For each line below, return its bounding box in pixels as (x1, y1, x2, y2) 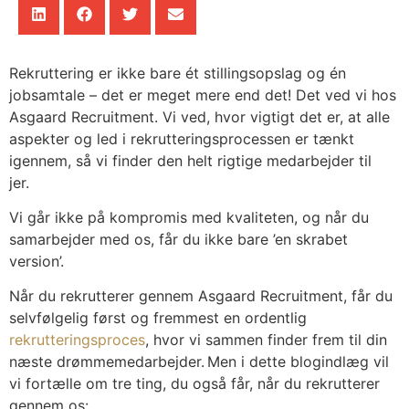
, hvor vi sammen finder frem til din (145, 330, 387, 350)
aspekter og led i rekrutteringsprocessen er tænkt (9, 129, 354, 148)
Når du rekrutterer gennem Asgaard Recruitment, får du (9, 287, 393, 306)
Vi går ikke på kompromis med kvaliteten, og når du (9, 208, 369, 227)
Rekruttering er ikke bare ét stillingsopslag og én (9, 63, 346, 82)
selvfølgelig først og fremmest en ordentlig (9, 309, 307, 328)
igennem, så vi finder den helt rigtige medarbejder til (9, 151, 372, 170)
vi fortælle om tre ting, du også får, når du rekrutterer (9, 374, 380, 393)
